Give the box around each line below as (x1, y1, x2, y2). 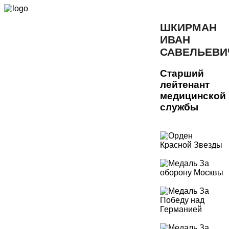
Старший (160, 67, 204, 79)
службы (160, 101, 198, 112)
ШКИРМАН (160, 21, 217, 33)
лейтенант (160, 79, 210, 90)
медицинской (160, 90, 226, 101)
